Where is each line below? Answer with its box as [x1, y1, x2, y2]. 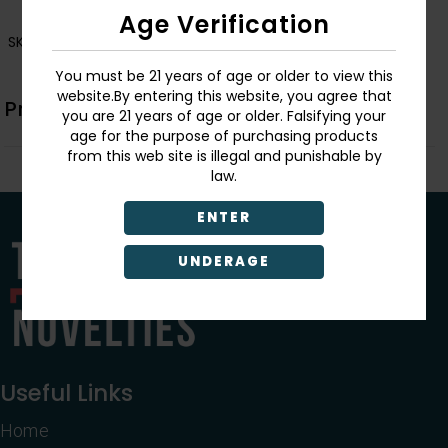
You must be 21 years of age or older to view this [55, 66, 393, 87]
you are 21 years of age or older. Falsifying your [62, 106, 386, 127]
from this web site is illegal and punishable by [66, 146, 382, 167]
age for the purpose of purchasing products [70, 126, 378, 147]
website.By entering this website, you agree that [56, 86, 392, 107]
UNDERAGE [177, 252, 271, 272]
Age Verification [118, 8, 330, 42]
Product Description [4, 95, 207, 124]
